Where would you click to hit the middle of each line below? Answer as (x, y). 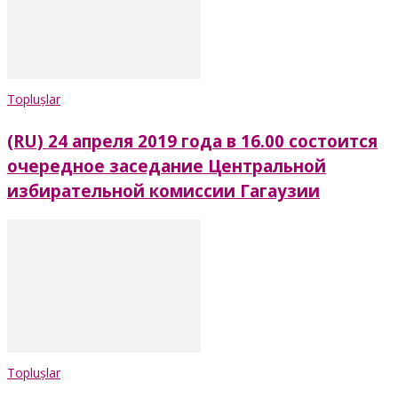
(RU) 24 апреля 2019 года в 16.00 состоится (192, 140)
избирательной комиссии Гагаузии (163, 190)
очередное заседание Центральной (167, 165)
